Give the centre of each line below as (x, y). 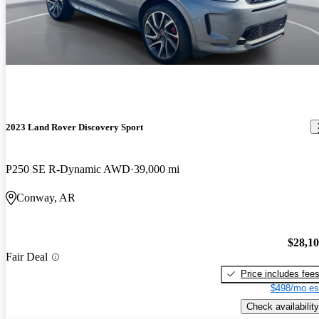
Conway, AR (46, 198)
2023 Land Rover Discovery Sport (74, 127)
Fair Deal (27, 257)
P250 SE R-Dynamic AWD (68, 169)
